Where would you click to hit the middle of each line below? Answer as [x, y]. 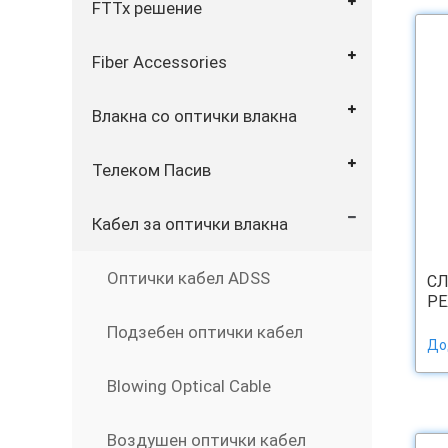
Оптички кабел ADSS [188, 278]
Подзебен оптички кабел [205, 332]
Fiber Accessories [159, 62]
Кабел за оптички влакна [190, 224]
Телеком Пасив [151, 170]
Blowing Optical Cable [189, 386]
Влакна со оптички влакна [194, 116]
